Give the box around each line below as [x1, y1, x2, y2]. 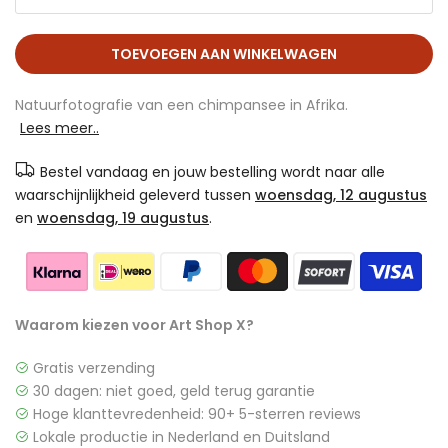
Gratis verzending [29, 357, 155, 378]
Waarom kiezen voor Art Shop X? [15, 314, 254, 335]
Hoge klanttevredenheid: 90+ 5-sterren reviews [29, 403, 361, 424]
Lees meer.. [20, 117, 99, 138]
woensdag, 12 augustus [255, 184, 427, 205]
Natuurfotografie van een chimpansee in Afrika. [15, 94, 348, 115]
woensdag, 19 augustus [37, 207, 209, 228]
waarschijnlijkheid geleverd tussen [15, 184, 255, 205]
